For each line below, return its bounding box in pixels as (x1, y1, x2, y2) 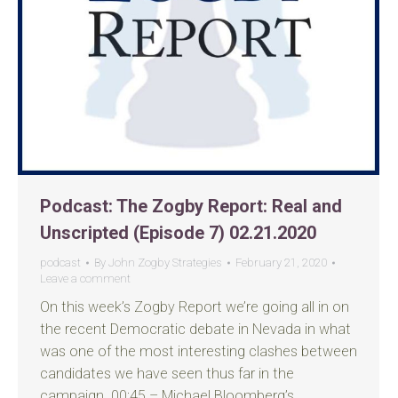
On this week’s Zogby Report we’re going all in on (40, 298, 349, 315)
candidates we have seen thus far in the (40, 365, 294, 382)
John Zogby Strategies (108, 256, 222, 269)
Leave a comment (40, 272, 131, 285)
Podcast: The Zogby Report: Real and (40, 195, 342, 217)
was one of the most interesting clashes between (40, 343, 357, 360)
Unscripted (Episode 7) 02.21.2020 (40, 222, 316, 243)
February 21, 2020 (235, 256, 327, 269)
